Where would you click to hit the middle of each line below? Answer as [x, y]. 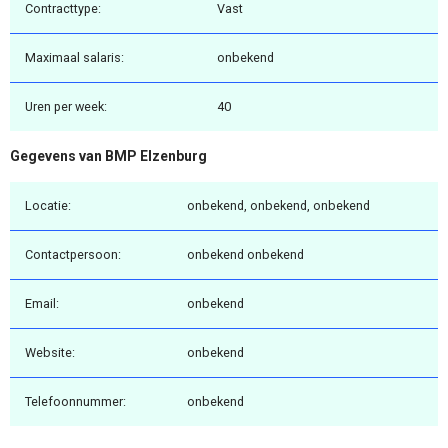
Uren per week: [66, 107]
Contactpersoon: [73, 254]
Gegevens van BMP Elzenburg [108, 156]
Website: [50, 352]
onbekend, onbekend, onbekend [278, 205]
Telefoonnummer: [75, 401]
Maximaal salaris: [74, 58]
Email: [42, 303]
